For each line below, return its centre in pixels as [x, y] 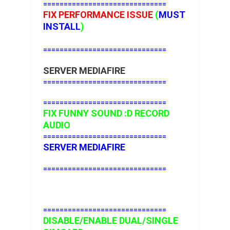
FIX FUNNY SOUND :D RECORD [106, 113]
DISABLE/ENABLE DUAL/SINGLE [110, 221]
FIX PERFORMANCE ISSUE [98, 15]
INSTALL [62, 27]
